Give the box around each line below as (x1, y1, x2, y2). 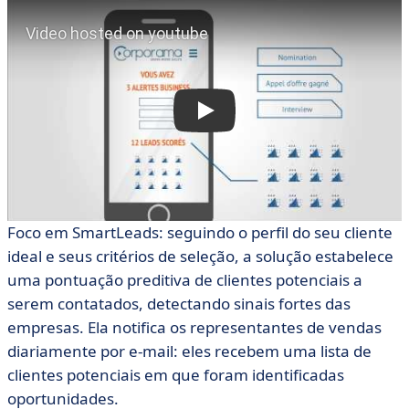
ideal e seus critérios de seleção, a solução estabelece (7, 246, 393, 267)
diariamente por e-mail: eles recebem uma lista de (7, 341, 372, 362)
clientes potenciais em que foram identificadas (7, 364, 344, 385)
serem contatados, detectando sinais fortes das (7, 293, 351, 314)
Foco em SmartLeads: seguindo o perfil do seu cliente (7, 222, 393, 243)
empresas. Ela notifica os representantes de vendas (7, 317, 382, 338)
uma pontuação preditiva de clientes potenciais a (7, 269, 362, 290)
